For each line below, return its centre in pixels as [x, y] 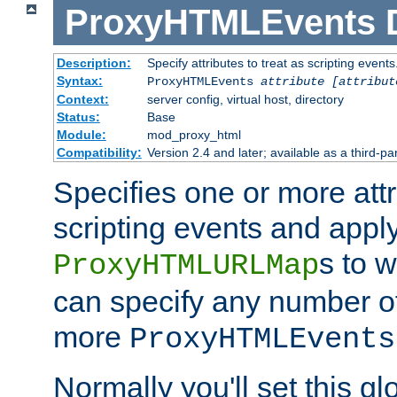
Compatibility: [99, 153]
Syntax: [79, 81]
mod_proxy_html [194, 135]
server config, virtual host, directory [245, 100]
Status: [78, 117]
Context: [82, 100]
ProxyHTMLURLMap [186, 266]
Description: [93, 63]
